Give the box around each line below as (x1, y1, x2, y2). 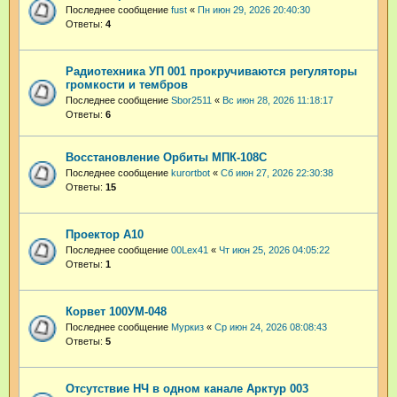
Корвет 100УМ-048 (66, 305, 167, 319)
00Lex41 (171, 245, 208, 256)
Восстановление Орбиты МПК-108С (66, 151, 267, 165)
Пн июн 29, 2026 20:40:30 (198, 4, 310, 16)
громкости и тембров (66, 78, 188, 92)
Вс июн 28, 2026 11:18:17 (222, 95, 333, 106)
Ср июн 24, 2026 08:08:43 (214, 322, 327, 333)
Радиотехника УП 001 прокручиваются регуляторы (66, 65, 357, 79)
